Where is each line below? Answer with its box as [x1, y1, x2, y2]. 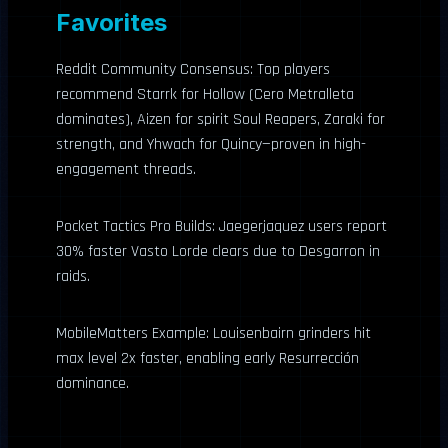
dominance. [56, 372, 129, 394]
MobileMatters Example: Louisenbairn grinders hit [56, 322, 371, 344]
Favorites [56, 7, 167, 37]
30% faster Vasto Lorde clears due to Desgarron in [56, 240, 380, 262]
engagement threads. [56, 158, 196, 180]
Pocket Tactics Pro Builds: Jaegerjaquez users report [56, 215, 387, 237]
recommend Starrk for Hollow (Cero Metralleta [56, 83, 354, 105]
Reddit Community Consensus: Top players [56, 58, 330, 80]
